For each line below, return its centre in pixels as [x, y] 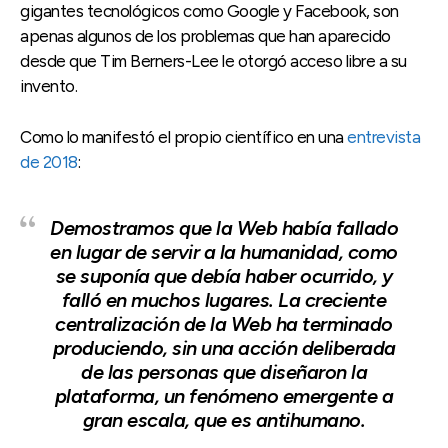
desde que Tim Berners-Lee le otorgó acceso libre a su [213, 61]
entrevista [383, 137]
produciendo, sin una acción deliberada [224, 348]
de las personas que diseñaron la [224, 372]
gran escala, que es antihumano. [224, 420]
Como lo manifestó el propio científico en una [183, 137]
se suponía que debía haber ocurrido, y [224, 276]
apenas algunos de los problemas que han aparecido [205, 36]
